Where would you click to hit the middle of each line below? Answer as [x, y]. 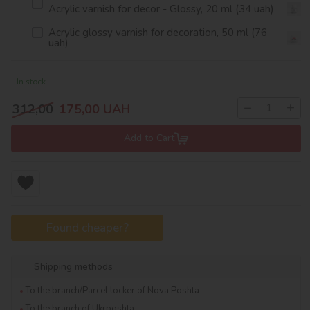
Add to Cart [149, 138]
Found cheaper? [87, 228]
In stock [31, 82]
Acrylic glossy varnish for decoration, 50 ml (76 [157, 33]
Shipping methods [73, 267]
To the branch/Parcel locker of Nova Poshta [112, 291]
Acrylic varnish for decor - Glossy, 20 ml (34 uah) [161, 9]
